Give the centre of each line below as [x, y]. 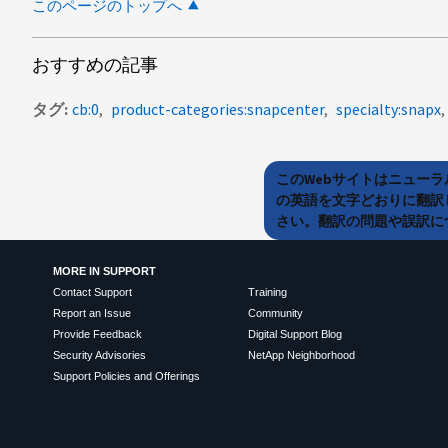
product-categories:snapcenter [217, 108]
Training [267, 292]
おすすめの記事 [95, 64]
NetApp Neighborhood [301, 355]
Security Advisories [99, 355]
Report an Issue [91, 313]
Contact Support [92, 292]
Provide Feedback [97, 334]
